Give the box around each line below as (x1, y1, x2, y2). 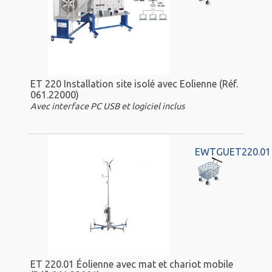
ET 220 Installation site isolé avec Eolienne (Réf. (30, 78, 238, 89)
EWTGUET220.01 (194, 146, 271, 158)
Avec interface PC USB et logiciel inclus (30, 101, 185, 111)
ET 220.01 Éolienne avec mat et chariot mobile (30, 258, 233, 270)
